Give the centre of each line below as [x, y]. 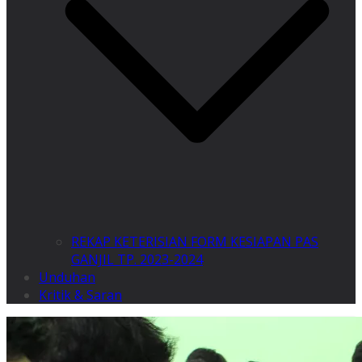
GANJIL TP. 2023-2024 [137, 260]
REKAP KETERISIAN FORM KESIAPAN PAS [195, 242]
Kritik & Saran [80, 295]
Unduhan [67, 278]
